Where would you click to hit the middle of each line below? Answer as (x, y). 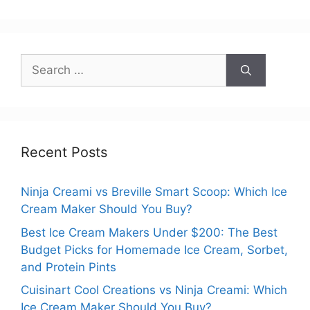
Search (39, 62)
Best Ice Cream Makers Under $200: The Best (149, 232)
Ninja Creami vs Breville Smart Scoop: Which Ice (154, 192)
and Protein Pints (69, 267)
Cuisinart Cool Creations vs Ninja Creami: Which (154, 290)
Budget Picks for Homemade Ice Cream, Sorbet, (154, 249)
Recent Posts (64, 153)
